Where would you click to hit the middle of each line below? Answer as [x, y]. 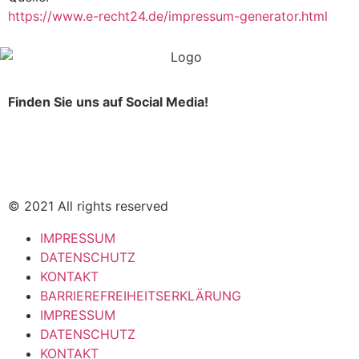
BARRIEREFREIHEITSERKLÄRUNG [141, 295]
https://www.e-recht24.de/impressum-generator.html [168, 16]
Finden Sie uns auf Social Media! [108, 101]
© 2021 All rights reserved [88, 206]
